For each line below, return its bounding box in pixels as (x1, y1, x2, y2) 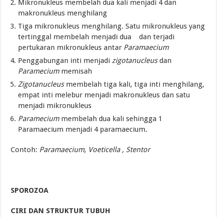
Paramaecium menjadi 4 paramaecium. (18, 124, 148, 134)
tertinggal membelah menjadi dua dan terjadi (18, 32, 175, 41)
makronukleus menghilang (18, 8, 108, 17)
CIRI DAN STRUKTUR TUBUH (11, 206, 111, 215)
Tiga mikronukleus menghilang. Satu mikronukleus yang (18, 21, 205, 31)
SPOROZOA (11, 186, 49, 195)
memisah (59, 66, 93, 76)
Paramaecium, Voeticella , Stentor (39, 145, 151, 154)
